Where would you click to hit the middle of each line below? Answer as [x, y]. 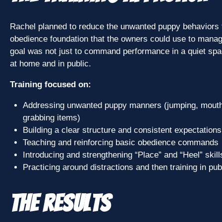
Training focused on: [51, 84]
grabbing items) [51, 117]
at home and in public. [51, 63]
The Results [60, 204]
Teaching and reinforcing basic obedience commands [120, 142]
